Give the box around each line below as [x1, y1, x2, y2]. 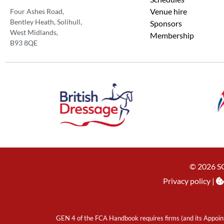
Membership [150, 30, 194, 40]
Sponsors [150, 18, 182, 28]
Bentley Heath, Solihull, [10, 17, 83, 26]
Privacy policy [163, 175, 210, 185]
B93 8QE [10, 38, 37, 47]
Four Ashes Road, [10, 6, 65, 15]
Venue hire [150, 6, 187, 16]
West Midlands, [10, 27, 59, 36]
